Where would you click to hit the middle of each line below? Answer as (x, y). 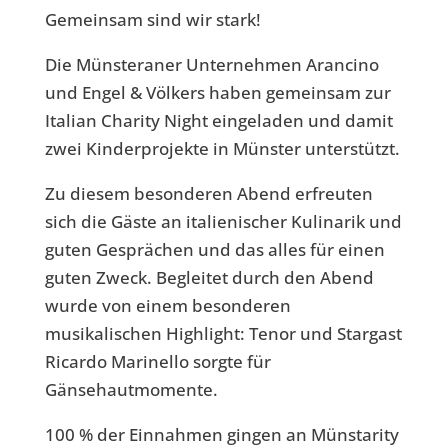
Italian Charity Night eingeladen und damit (218, 120)
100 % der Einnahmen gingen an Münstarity (221, 434)
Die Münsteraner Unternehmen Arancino (211, 64)
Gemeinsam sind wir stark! (152, 19)
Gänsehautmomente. (131, 389)
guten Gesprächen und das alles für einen (214, 249)
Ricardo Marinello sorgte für (157, 361)
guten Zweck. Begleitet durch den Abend (209, 277)
